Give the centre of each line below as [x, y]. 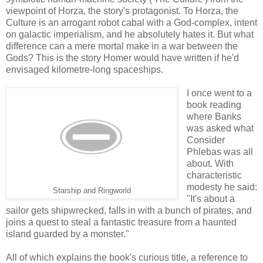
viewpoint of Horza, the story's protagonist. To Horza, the [122, 11]
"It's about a [210, 198]
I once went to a [219, 93]
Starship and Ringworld [92, 190]
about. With [210, 163]
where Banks [214, 116]
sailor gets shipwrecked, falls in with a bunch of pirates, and [129, 210]
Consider [205, 140]
